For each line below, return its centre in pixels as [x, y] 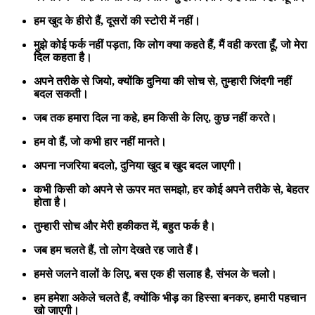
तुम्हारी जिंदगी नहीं [256, 81]
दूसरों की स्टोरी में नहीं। [153, 20]
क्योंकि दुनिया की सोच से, [168, 81]
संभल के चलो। [246, 274]
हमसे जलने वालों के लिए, [83, 274]
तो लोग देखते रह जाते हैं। [149, 250]
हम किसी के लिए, [177, 117]
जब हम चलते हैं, [65, 250]
